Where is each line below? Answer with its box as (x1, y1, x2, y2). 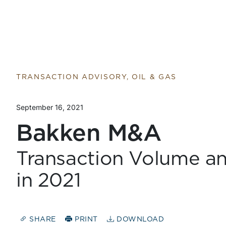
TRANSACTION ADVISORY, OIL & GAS (16, 74, 177, 81)
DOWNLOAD (114, 216, 164, 223)
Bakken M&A (16, 122, 161, 145)
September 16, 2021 (16, 103, 83, 111)
